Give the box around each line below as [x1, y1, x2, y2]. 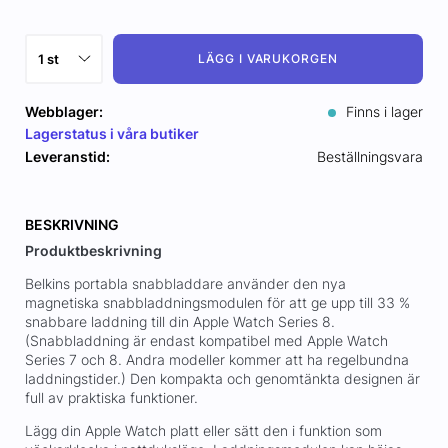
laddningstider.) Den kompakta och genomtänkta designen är [24, 370, 420, 388]
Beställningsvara [317, 148, 424, 166]
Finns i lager [342, 103, 424, 121]
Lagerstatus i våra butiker [24, 125, 199, 143]
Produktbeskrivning [24, 242, 162, 260]
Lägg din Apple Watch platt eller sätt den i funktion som [24, 422, 382, 440]
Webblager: [24, 103, 103, 121]
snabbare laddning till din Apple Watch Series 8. [24, 313, 335, 331]
